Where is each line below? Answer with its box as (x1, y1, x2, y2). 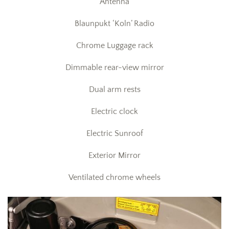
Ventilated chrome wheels (68, 173, 161, 182)
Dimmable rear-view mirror (65, 63, 164, 72)
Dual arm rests (88, 85, 141, 94)
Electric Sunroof (86, 129, 143, 138)
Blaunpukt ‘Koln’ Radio (75, 19, 154, 28)
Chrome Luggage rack (76, 41, 153, 50)
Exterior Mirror (88, 151, 141, 160)
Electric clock (91, 107, 138, 116)
